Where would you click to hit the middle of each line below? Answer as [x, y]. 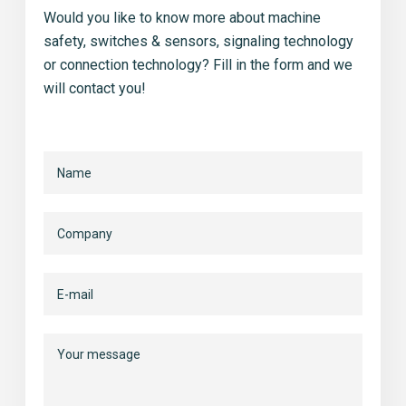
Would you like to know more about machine [182, 18]
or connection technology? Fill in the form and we [198, 65]
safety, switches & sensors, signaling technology [198, 41]
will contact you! [95, 88]
